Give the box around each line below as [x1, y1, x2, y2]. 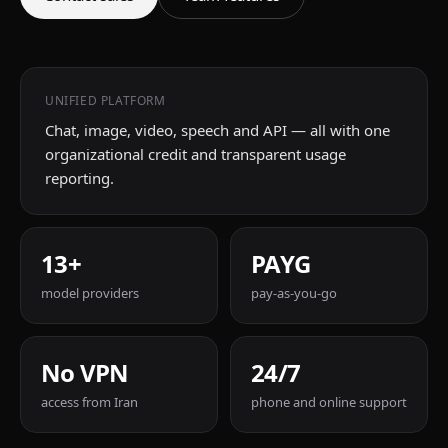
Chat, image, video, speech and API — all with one [45, 120, 390, 140]
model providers [41, 284, 139, 302]
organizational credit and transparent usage [45, 144, 346, 164]
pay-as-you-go [251, 284, 337, 302]
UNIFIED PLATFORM [45, 92, 166, 109]
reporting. [45, 168, 114, 188]
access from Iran [41, 393, 138, 411]
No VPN [41, 356, 129, 389]
